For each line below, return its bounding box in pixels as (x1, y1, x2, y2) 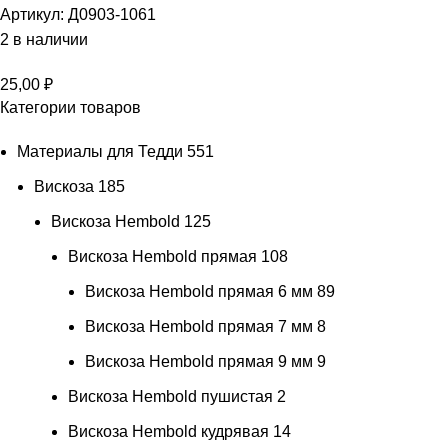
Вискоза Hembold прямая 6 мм (85, 283, 313, 301)
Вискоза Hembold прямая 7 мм (85, 318, 313, 336)
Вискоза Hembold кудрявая (68, 423, 269, 441)
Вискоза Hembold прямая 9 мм (85, 353, 313, 371)
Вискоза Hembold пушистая (68, 388, 273, 406)
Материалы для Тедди (17, 143, 183, 161)
